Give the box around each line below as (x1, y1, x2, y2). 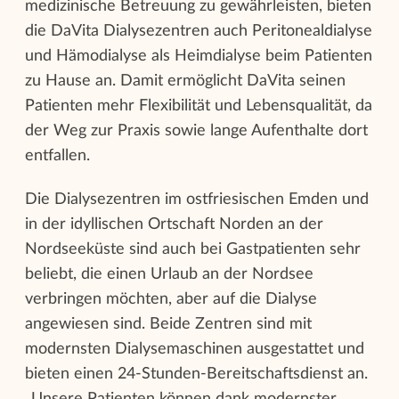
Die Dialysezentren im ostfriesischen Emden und (25, 191, 369, 208)
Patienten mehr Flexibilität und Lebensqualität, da (25, 97, 372, 114)
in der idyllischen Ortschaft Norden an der (25, 216, 323, 232)
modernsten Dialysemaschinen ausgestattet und (25, 340, 364, 357)
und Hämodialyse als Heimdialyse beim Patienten (25, 47, 372, 64)
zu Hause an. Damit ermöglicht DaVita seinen (25, 72, 346, 89)
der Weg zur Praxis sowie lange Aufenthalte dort (25, 122, 368, 139)
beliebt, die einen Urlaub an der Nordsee (25, 265, 313, 282)
